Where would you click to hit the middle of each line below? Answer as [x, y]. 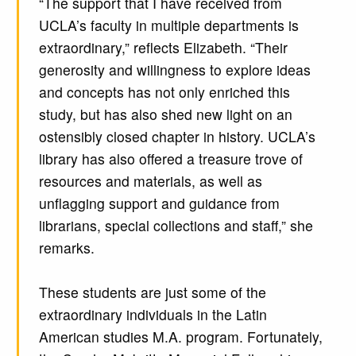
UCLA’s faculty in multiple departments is [168, 25]
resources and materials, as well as [150, 181]
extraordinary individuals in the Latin [153, 315]
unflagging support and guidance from [159, 203]
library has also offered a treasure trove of [170, 159]
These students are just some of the [152, 292]
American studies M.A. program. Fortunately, [180, 337]
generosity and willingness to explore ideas [174, 70]
